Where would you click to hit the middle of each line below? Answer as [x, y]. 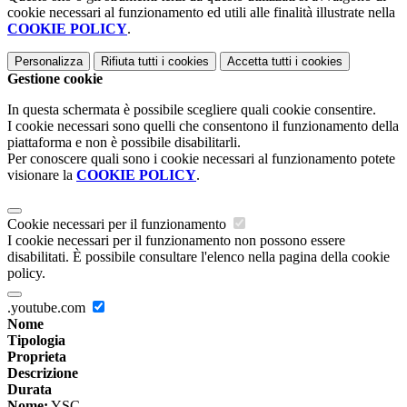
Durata [30, 390]
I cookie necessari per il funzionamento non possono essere [176, 241]
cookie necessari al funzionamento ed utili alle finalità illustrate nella [201, 13]
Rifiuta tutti [129, 62]
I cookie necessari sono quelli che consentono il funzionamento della [203, 126]
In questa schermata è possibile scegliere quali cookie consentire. [192, 110]
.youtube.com [48, 308]
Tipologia [36, 341]
